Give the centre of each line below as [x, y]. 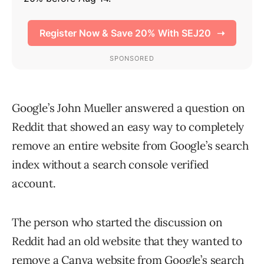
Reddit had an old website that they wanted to [127, 241]
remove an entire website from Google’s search [130, 146]
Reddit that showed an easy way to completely [128, 127]
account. [34, 184]
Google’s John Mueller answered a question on [129, 108]
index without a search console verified [110, 165]
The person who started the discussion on [117, 222]
